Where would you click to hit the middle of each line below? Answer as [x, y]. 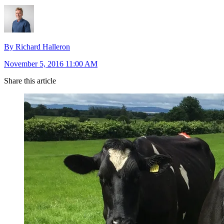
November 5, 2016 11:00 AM [51, 64]
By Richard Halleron [37, 47]
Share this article [30, 81]
